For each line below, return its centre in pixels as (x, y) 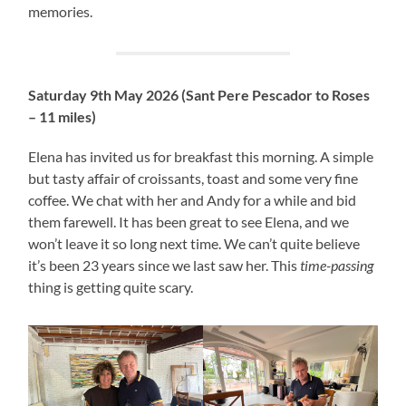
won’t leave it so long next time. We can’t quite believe (194, 243)
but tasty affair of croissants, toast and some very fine (193, 178)
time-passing (337, 265)
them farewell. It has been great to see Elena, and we (189, 221)
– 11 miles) (63, 116)
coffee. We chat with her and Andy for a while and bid (193, 199)
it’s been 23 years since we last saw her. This (164, 265)
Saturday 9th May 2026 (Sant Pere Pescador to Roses (199, 94)
